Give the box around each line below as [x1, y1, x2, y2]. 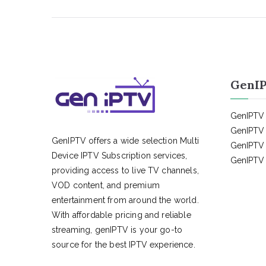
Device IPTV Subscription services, [52, 151, 188, 160]
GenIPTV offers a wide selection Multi [52, 136, 199, 145]
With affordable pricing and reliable [52, 210, 191, 220]
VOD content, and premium [52, 180, 160, 190]
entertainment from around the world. [52, 195, 199, 205]
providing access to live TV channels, [52, 166, 199, 175]
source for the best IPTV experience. [52, 240, 195, 249]
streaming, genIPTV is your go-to [52, 225, 183, 235]
